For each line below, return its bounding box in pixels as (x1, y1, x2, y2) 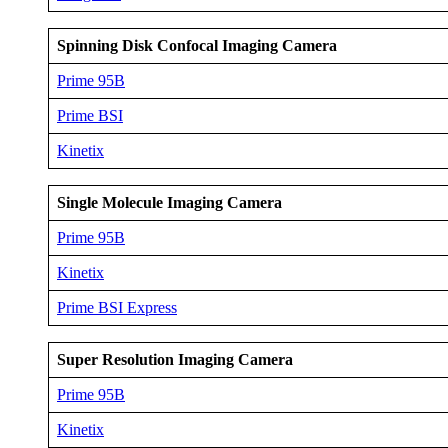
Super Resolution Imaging (57, 351, 234, 369)
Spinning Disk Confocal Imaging (57, 37, 278, 55)
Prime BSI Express (57, 299, 177, 317)
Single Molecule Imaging (57, 194, 223, 212)
